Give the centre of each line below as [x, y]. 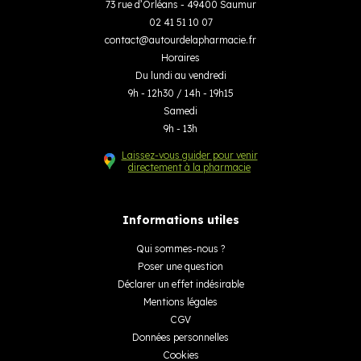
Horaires [180, 57]
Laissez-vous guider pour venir [189, 155]
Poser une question [180, 266]
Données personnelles [180, 337]
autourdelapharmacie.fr [203, 39]
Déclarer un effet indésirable [180, 284]
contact [122, 39]
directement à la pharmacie [189, 167]
